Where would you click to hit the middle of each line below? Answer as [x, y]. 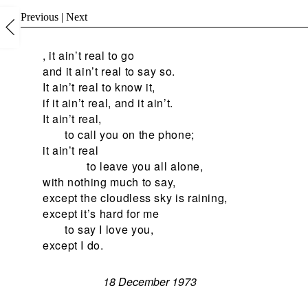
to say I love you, [109, 230]
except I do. [73, 245]
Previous [40, 17]
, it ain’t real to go [89, 56]
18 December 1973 [150, 281]
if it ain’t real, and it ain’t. [108, 103]
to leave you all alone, [145, 166]
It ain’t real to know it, [99, 87]
